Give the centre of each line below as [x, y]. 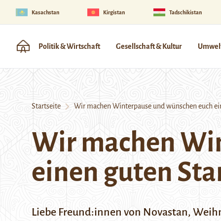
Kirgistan [114, 12]
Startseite [46, 106]
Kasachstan [45, 12]
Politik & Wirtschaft [69, 46]
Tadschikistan [185, 12]
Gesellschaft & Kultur [149, 46]
